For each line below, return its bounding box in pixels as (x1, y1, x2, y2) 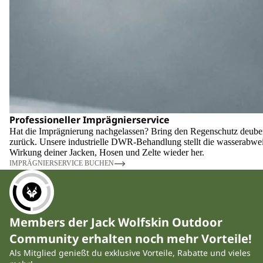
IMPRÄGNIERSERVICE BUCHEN (9, 159, 114, 168)
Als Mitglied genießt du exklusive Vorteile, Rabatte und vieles (9, 247, 251, 258)
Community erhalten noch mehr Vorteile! (9, 230, 252, 247)
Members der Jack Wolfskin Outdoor (9, 214, 222, 230)
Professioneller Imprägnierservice (9, 113, 170, 126)
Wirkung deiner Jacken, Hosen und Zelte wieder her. (9, 147, 204, 157)
